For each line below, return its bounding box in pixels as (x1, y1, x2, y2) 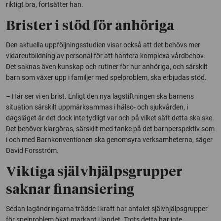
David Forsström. (6, 146, 59, 154)
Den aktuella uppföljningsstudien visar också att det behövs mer (6, 40, 200, 49)
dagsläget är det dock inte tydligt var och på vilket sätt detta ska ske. (6, 113, 214, 122)
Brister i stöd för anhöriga (6, 19, 174, 33)
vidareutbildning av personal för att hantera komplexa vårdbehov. (6, 51, 205, 60)
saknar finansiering (6, 183, 134, 197)
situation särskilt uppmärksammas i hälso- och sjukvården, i (6, 103, 188, 111)
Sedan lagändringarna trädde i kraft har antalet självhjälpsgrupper (6, 204, 208, 213)
